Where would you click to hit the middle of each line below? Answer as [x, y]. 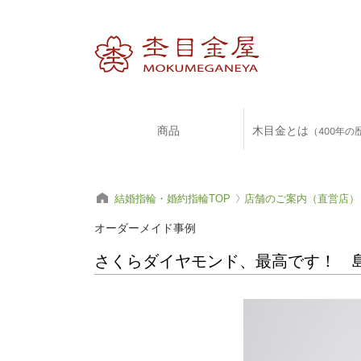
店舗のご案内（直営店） [302, 199]
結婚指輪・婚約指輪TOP [172, 199]
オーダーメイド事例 [145, 228]
